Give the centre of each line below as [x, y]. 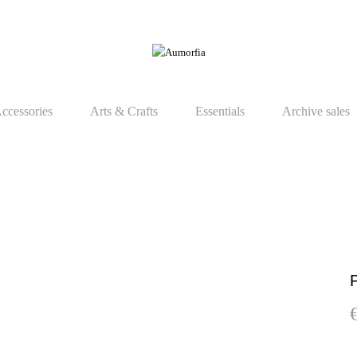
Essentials [220, 111]
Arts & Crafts [124, 111]
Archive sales [316, 111]
